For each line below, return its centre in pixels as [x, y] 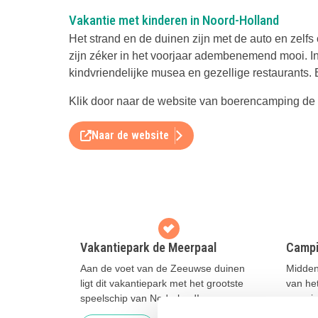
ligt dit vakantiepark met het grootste [162, 283]
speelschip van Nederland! [140, 298]
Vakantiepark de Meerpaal [148, 247]
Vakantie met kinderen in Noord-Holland [174, 20]
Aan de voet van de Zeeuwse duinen [163, 268]
